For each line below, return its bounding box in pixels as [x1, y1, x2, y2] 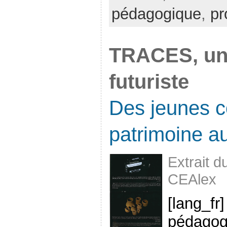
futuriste [109, 70, 189, 93]
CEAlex [168, 171, 216, 188]
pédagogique [111, 5, 201, 23]
